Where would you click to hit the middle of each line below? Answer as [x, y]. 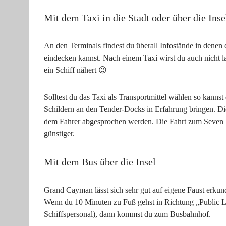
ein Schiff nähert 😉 [75, 70]
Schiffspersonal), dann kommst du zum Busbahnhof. [127, 214]
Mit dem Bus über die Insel [100, 162]
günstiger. [59, 134]
